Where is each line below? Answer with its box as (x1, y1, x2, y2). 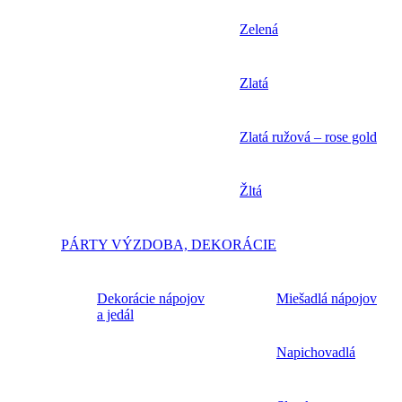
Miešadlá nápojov (276, 291, 377, 307)
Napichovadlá (276, 345, 355, 361)
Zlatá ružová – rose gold (240, 129, 377, 145)
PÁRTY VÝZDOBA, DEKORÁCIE (61, 237, 276, 253)
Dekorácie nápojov (97, 291, 205, 307)
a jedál (97, 307, 134, 323)
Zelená (240, 22, 278, 38)
